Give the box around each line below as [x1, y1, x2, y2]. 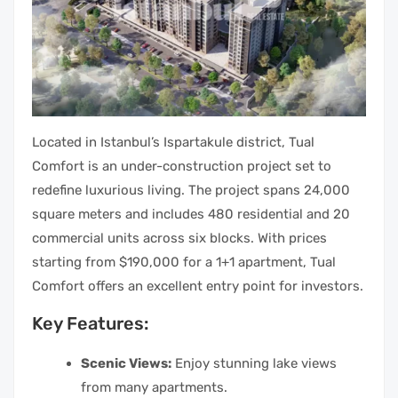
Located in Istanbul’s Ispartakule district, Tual [32, 134, 314, 151]
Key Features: [32, 313, 148, 335]
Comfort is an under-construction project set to [32, 158, 331, 175]
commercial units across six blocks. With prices [32, 230, 327, 247]
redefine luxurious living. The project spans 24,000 [32, 182, 350, 199]
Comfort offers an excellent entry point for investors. [32, 278, 363, 295]
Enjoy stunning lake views [171, 355, 337, 372]
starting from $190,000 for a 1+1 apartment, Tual [32, 254, 336, 271]
